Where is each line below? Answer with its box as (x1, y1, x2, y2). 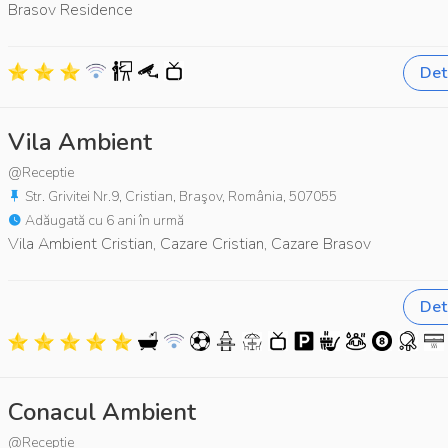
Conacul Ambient (8, 395, 196, 428)
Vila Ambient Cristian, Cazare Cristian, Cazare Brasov (8, 232, 371, 255)
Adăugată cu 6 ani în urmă (22, 210, 184, 230)
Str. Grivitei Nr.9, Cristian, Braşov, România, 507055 (22, 186, 337, 206)
